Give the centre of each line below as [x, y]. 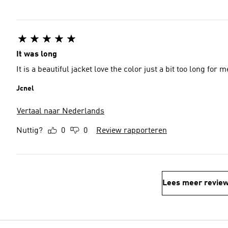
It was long [37, 54]
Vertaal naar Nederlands [61, 111]
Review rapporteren [132, 131]
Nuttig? [30, 131]
